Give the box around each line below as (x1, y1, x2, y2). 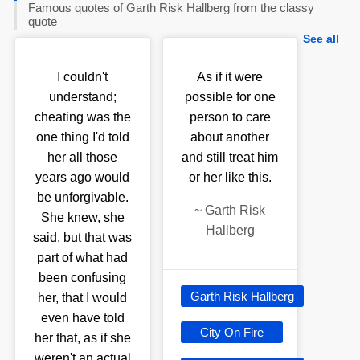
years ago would (35, 170, 130, 184)
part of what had (37, 250, 129, 264)
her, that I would (38, 290, 128, 305)
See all (303, 31, 340, 45)
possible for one (184, 89, 276, 104)
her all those (47, 149, 118, 164)
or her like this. (188, 170, 272, 184)
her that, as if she (34, 330, 131, 345)
